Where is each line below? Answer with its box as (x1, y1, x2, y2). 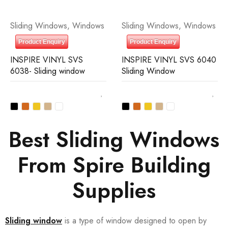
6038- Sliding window (10, 65, 85, 77)
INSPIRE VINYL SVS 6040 (122, 54, 216, 66)
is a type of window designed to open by (62, 215, 207, 226)
